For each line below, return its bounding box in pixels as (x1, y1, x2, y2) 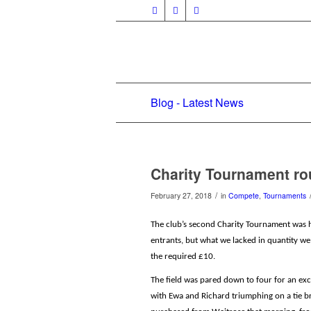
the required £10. (151, 252, 215, 262)
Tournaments (263, 190, 306, 201)
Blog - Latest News (151, 94, 244, 110)
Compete (228, 190, 259, 201)
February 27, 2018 (151, 190, 212, 201)
